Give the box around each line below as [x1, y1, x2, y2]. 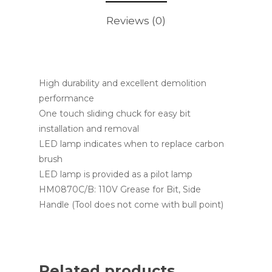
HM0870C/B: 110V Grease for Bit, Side [39, 183, 201, 195]
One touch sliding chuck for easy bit [39, 107, 191, 119]
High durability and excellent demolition [39, 77, 206, 89]
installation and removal [39, 123, 139, 134]
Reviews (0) [106, 14, 166, 27]
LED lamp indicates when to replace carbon [39, 138, 224, 149]
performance [39, 92, 94, 104]
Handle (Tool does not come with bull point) [39, 199, 223, 210]
